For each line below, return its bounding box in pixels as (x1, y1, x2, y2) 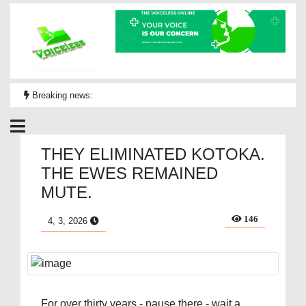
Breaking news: (29, 90, 93, 101)
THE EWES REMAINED (41, 164, 218, 183)
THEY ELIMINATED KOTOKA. (41, 145, 265, 164)
